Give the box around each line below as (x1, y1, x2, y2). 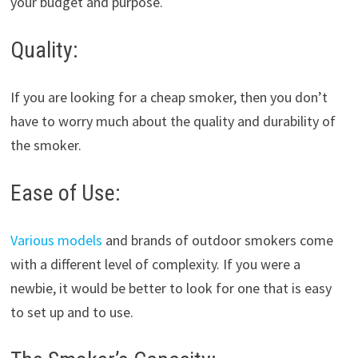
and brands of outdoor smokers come (101, 231, 333, 250)
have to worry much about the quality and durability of (10, 112, 336, 131)
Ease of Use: (10, 180, 121, 207)
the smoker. (10, 136, 82, 155)
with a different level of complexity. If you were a (10, 255, 300, 274)
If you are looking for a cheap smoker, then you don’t (10, 88, 328, 107)
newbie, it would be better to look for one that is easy (10, 279, 332, 298)
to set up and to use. (10, 303, 133, 322)
